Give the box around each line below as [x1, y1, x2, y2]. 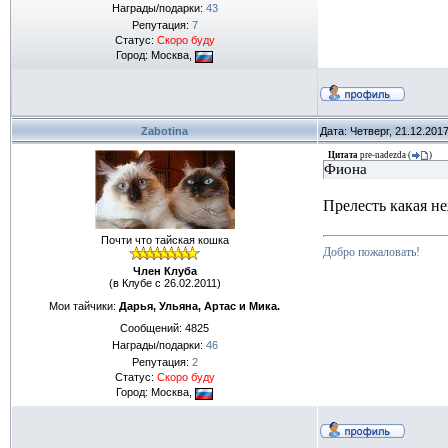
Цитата [328, 150, 358, 160]
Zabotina [141, 125, 188, 137]
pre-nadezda [360, 150, 406, 160]
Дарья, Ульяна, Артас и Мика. [119, 299, 280, 312]
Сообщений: [120, 322, 185, 335]
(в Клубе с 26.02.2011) [108, 277, 221, 289]
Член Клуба [132, 265, 197, 277]
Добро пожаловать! [323, 245, 420, 260]
